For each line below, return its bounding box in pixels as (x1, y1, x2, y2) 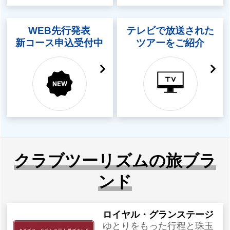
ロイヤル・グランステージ (103, 209, 214, 220)
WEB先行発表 (28, 25, 91, 36)
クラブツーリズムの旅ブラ (14, 151, 216, 170)
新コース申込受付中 (15, 37, 104, 48)
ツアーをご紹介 (136, 37, 204, 48)
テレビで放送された (126, 25, 214, 36)
